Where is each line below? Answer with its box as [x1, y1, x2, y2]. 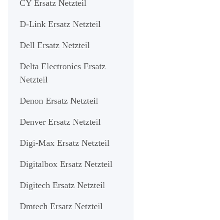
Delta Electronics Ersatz [20, 61, 106, 71]
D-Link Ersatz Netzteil [20, 19, 101, 29]
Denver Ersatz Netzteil [20, 116, 101, 127]
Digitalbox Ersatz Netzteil [20, 159, 112, 169]
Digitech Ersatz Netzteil [20, 180, 105, 190]
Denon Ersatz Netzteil [20, 95, 98, 106]
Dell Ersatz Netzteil [20, 40, 90, 50]
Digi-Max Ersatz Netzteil [20, 137, 110, 148]
